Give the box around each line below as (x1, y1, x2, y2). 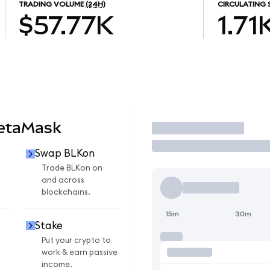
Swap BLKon (34, 148, 95, 159)
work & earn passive (42, 248, 118, 257)
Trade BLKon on (42, 164, 102, 173)
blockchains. (42, 188, 90, 197)
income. (42, 260, 72, 269)
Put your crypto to (42, 236, 111, 245)
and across (42, 176, 84, 185)
